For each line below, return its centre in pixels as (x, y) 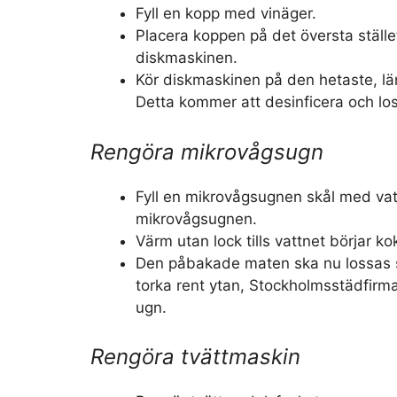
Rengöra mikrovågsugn (207, 152)
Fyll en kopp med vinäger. (226, 13)
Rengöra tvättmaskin (195, 357)
